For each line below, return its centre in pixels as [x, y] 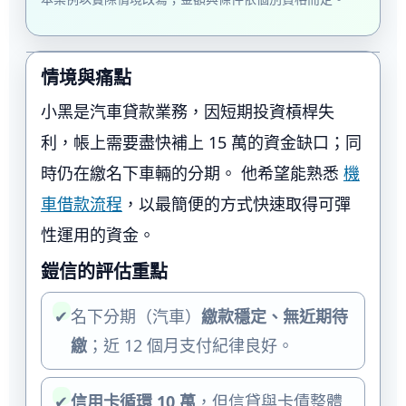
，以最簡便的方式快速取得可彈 [236, 204]
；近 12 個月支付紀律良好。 [190, 346]
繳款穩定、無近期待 [274, 317]
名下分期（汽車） [135, 317]
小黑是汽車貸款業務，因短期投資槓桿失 [187, 112]
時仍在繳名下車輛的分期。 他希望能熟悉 [192, 174]
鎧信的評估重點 [104, 272]
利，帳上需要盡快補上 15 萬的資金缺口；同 [201, 143]
